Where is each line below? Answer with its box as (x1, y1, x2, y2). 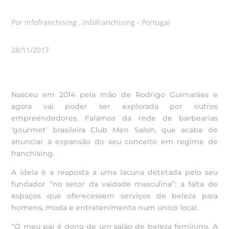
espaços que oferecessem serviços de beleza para (11, 191, 218, 200)
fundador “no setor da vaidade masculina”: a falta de (11, 179, 218, 189)
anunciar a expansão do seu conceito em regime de (11, 137, 218, 146)
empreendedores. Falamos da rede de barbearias (11, 113, 218, 123)
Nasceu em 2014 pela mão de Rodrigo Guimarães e (11, 90, 218, 99)
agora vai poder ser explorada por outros (11, 102, 218, 111)
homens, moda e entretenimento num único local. (11, 203, 199, 212)
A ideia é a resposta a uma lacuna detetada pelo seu (11, 168, 218, 177)
